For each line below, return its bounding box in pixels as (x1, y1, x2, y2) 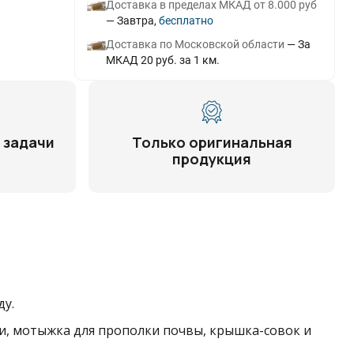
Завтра (116, 14, 154, 27)
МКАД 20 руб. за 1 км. (105, 54, 220, 66)
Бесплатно (164, 14, 213, 27)
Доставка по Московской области (105, 38, 284, 51)
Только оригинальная (131, 133, 292, 152)
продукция (172, 149, 251, 168)
